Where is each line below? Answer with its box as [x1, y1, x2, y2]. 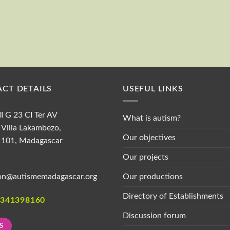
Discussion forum [123, 211, 186, 220]
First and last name [138, 30, 196, 40]
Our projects [123, 152, 168, 161]
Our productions [123, 172, 183, 181]
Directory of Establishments [123, 191, 223, 200]
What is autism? [123, 113, 181, 122]
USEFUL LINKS [123, 84, 183, 93]
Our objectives [123, 133, 176, 142]
